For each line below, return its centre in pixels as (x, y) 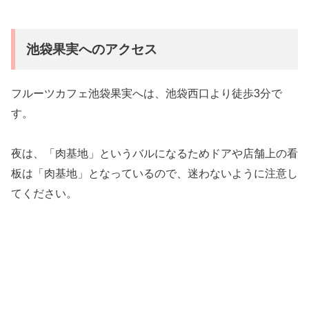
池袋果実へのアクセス (92, 50)
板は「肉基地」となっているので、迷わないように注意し (154, 173)
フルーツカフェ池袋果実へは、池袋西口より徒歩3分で (147, 93)
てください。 (44, 193)
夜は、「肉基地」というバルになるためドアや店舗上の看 (154, 153)
